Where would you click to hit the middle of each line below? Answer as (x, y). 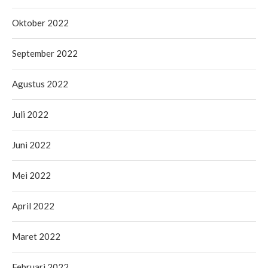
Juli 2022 (30, 114)
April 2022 (33, 205)
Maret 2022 (36, 236)
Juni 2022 (31, 144)
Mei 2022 (31, 175)
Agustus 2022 (40, 83)
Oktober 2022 (40, 22)
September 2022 (45, 53)
